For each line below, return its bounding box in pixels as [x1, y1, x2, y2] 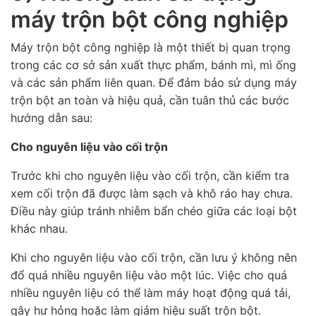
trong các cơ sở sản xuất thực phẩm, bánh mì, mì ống [11, 58, 296, 73]
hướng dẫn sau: [11, 111, 92, 126]
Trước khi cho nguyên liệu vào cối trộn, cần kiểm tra [11, 169, 289, 183]
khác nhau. [11, 221, 68, 236]
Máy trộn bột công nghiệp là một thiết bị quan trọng [11, 40, 291, 55]
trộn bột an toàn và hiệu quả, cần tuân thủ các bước [11, 93, 289, 108]
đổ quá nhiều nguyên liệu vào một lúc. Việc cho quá [11, 268, 287, 283]
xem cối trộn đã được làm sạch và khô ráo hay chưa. [11, 186, 293, 201]
